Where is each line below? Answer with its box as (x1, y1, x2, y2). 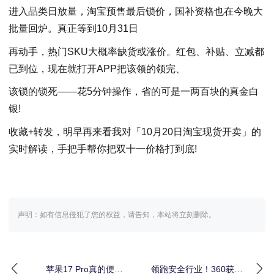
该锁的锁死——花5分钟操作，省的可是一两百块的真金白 (9, 86, 259, 97)
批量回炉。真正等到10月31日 (9, 23, 138, 34)
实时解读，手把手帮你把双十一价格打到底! (9, 144, 197, 155)
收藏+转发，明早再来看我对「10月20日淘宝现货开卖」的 (9, 127, 261, 138)
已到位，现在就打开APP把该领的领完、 (9, 63, 185, 74)
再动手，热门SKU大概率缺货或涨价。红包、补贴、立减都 (9, 46, 264, 57)
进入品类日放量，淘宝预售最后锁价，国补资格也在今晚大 (9, 6, 263, 17)
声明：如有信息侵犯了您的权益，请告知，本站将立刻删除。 (18, 210, 216, 219)
